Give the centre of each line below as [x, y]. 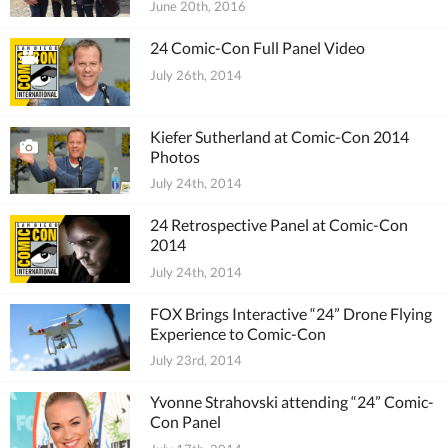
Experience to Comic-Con [238, 333]
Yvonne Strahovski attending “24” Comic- [292, 401]
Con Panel [185, 421]
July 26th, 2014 [196, 74]
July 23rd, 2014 [196, 360]
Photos [175, 156]
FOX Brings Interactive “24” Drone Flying [291, 313]
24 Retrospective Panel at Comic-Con [279, 224]
